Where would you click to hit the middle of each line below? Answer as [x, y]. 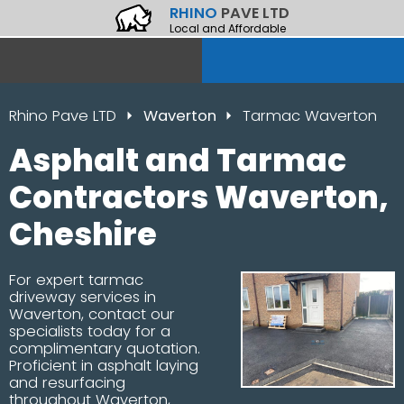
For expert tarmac [76, 280]
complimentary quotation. [105, 348]
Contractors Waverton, [199, 197]
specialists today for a [90, 331]
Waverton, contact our [92, 314]
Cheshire [83, 234]
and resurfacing [67, 382]
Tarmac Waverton [310, 115]
